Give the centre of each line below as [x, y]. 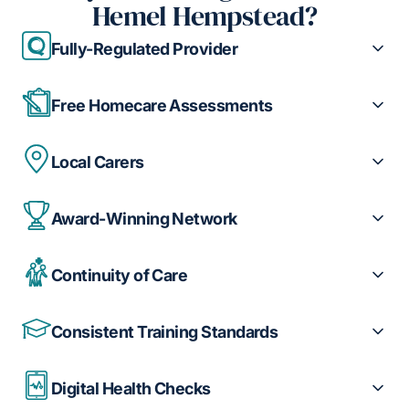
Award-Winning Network [144, 218]
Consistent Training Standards [165, 331]
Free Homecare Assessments [162, 105]
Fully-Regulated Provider [145, 48]
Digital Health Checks [131, 388]
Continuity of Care [120, 275]
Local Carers [98, 162]
